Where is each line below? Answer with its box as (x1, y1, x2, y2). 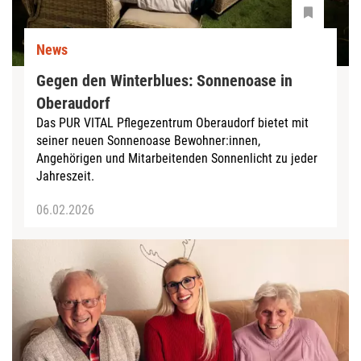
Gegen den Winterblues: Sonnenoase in (36, 71, 293, 91)
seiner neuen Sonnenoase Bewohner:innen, (36, 133, 260, 149)
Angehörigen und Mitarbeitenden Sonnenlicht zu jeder (36, 151, 317, 167)
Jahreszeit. (36, 168, 94, 185)
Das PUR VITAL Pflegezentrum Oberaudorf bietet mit (36, 115, 309, 131)
